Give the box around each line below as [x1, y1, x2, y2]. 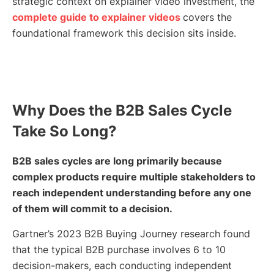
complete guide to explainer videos [12, 11, 183, 24]
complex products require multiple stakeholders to [12, 171, 256, 183]
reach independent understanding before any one [12, 187, 251, 199]
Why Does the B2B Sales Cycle [12, 102, 232, 120]
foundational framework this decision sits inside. [12, 27, 236, 40]
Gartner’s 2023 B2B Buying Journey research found [12, 228, 250, 240]
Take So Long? [12, 122, 117, 141]
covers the [183, 11, 232, 24]
